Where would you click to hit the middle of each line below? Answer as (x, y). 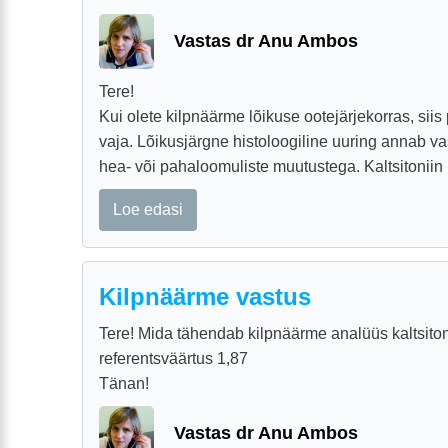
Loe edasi (148, 210)
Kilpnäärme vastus (205, 296)
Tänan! (124, 383)
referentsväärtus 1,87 (173, 358)
